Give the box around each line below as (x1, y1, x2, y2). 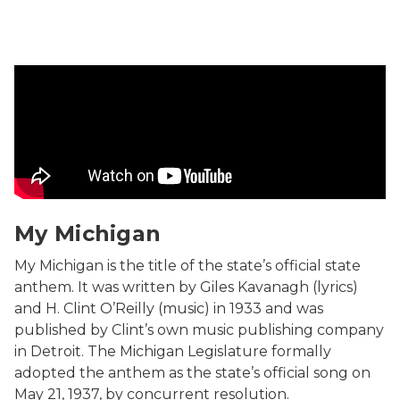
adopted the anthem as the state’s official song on (14, 364, 371, 381)
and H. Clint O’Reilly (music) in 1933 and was (14, 300, 323, 317)
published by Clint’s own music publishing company (14, 321, 384, 338)
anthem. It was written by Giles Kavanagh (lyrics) (14, 279, 358, 296)
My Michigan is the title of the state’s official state (14, 257, 361, 274)
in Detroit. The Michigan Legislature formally (14, 343, 331, 360)
